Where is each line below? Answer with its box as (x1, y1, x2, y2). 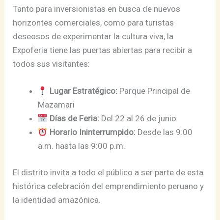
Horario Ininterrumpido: (49, 127, 136, 137)
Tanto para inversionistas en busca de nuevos (13, 4, 181, 14)
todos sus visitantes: (13, 59, 90, 69)
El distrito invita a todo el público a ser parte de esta (13, 167, 204, 177)
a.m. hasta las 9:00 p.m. (38, 141, 126, 151)
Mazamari (38, 100, 75, 110)
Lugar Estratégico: (49, 86, 117, 96)
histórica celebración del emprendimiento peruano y (13, 181, 204, 191)
